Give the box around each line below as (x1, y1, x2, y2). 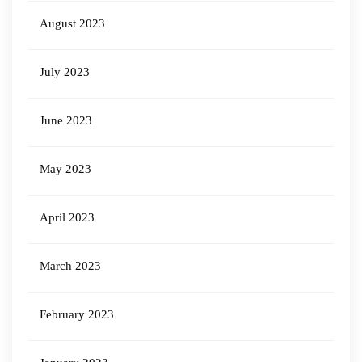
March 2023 (40, 259, 101, 272)
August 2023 (40, 17, 105, 30)
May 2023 (40, 162, 91, 175)
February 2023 (40, 308, 114, 321)
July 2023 (40, 65, 90, 78)
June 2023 (40, 114, 92, 127)
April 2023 (40, 211, 95, 224)
